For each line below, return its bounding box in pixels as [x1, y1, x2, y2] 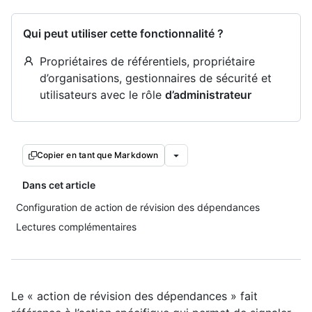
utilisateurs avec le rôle [40, 88, 165, 102]
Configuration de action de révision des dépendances [16, 201, 260, 213]
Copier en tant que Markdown [37, 150, 159, 160]
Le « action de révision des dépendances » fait [11, 289, 258, 303]
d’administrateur [165, 88, 251, 102]
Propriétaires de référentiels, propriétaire [40, 54, 255, 68]
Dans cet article [22, 179, 95, 191]
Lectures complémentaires [16, 221, 136, 233]
